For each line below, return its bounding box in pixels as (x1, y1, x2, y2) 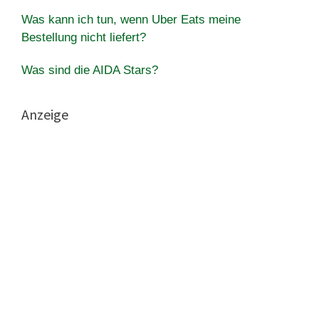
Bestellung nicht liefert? (21, 30, 146, 44)
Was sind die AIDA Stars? (21, 63, 158, 77)
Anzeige (21, 105, 68, 123)
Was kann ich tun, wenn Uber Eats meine (21, 12, 241, 26)
